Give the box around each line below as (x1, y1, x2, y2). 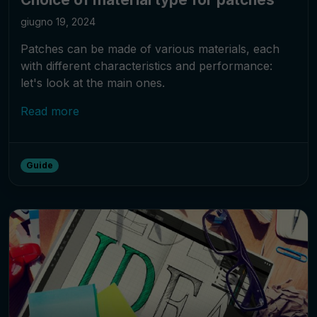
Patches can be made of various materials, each (21, 42, 279, 57)
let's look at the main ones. (21, 76, 165, 91)
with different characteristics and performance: (21, 59, 272, 74)
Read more (21, 104, 79, 119)
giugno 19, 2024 (21, 16, 96, 28)
